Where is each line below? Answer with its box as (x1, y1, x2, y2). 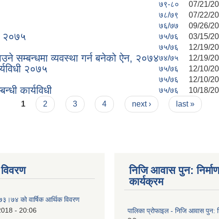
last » (176, 99, 195, 108)
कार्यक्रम (129, 175, 163, 188)
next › (131, 99, 151, 108)
